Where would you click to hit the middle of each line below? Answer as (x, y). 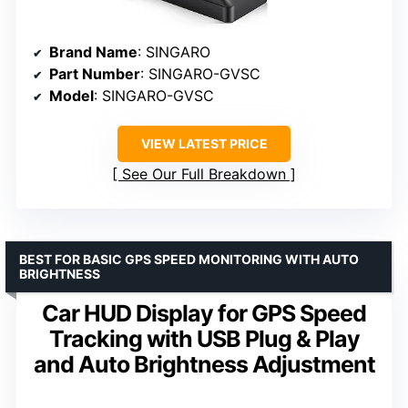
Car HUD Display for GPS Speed (204, 314)
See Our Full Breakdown (204, 174)
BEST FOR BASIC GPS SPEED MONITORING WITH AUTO (189, 260)
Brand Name (93, 52)
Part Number (95, 74)
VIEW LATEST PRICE (204, 144)
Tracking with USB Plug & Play (204, 339)
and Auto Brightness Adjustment (204, 365)
